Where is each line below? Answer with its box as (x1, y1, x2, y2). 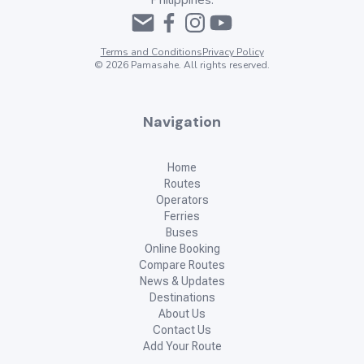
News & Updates (139, 275, 225, 288)
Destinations (149, 291, 215, 305)
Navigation (143, 112, 221, 132)
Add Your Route (142, 340, 222, 353)
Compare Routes (139, 258, 225, 272)
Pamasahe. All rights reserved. (128, 58, 270, 72)
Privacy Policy (201, 45, 264, 59)
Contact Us (153, 323, 211, 337)
